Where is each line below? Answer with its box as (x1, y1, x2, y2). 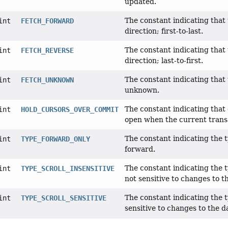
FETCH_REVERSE (20, 46, 74, 55)
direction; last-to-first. (124, 56, 203, 65)
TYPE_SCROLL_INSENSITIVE (20, 164, 115, 173)
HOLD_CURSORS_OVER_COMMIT (20, 105, 119, 114)
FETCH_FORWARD (20, 17, 74, 25)
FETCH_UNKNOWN (20, 76, 74, 84)
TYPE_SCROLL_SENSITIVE (20, 194, 106, 203)
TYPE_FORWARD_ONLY (20, 135, 90, 144)
